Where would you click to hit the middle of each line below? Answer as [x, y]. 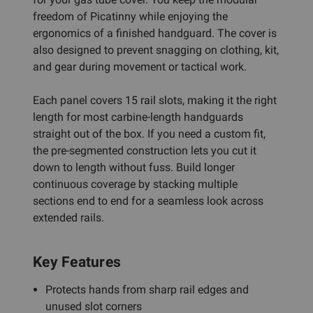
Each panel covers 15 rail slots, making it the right [155, 100]
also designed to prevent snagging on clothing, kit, [156, 50]
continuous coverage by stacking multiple [135, 184]
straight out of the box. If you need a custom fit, [149, 133]
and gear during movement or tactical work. [140, 66]
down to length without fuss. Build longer [134, 167]
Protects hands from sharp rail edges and [147, 289]
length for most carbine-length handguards [138, 117]
